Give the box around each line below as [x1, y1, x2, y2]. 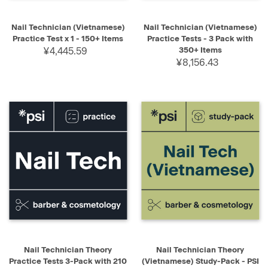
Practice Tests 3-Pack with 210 [9, 257, 127, 266]
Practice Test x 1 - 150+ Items [13, 34, 123, 44]
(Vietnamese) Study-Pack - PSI [141, 257, 259, 266]
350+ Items [178, 45, 222, 55]
